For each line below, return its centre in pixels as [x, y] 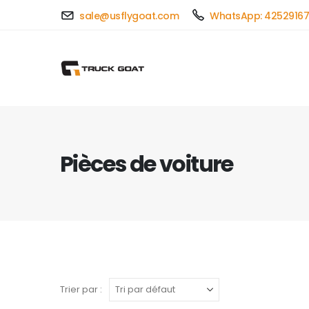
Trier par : [81, 289]
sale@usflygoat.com [129, 16]
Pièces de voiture [147, 163]
